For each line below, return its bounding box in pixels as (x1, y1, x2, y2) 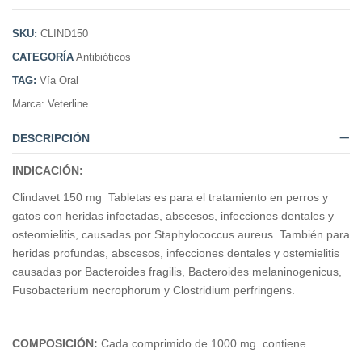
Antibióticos (76, 51, 131, 64)
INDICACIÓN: (12, 164, 83, 178)
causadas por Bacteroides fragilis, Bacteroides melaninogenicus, (12, 265, 342, 279)
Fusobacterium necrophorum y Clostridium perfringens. (12, 284, 295, 297)
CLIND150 (40, 27, 88, 40)
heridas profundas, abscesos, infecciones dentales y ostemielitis (12, 246, 339, 260)
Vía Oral (40, 74, 78, 87)
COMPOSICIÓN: (12, 337, 101, 351)
